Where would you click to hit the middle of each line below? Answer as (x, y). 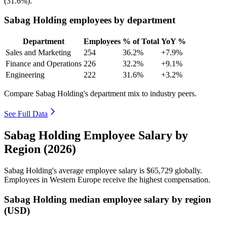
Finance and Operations (44, 64)
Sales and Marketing (38, 53)
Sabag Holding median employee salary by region (108, 199)
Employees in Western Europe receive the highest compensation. (107, 179)
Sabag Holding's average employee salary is (75, 170)
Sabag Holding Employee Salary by (96, 135)
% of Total (141, 42)
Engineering (25, 75)
